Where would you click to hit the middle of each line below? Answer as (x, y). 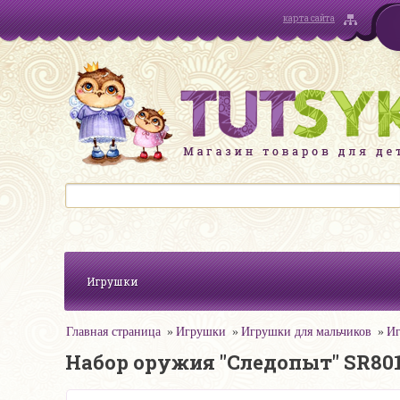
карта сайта (309, 18)
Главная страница (113, 332)
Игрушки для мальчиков (306, 332)
